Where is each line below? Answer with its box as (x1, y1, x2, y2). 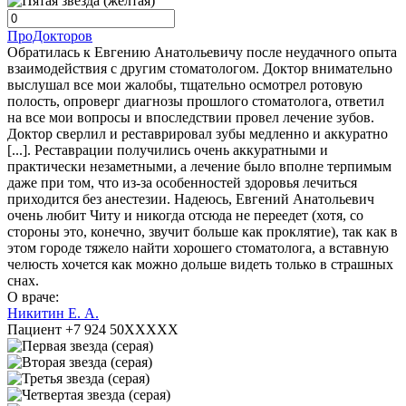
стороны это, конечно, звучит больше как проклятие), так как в (7, 224, 398, 240)
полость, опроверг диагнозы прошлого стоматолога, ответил (7, 93, 384, 110)
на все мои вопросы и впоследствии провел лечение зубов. (7, 110, 374, 126)
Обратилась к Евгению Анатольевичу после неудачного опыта (7, 44, 397, 61)
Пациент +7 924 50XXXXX (7, 322, 179, 338)
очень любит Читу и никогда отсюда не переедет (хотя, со (7, 208, 363, 224)
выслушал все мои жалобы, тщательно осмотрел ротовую (7, 77, 362, 93)
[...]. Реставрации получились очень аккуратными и (7, 142, 328, 159)
